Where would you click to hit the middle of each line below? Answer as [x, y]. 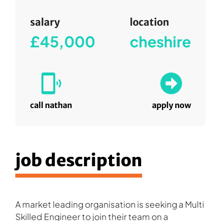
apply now [171, 105]
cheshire [160, 41]
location [149, 22]
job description [79, 160]
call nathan [51, 105]
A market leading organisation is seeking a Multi [110, 204]
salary [45, 22]
